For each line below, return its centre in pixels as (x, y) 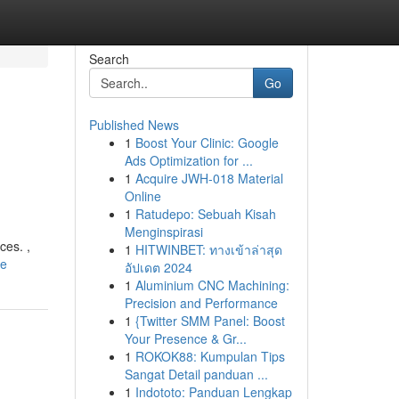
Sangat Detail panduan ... (196, 374)
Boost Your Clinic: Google (207, 142)
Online (142, 196)
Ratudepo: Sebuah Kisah (205, 214)
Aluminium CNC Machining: (212, 285)
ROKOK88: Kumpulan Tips (210, 356)
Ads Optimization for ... (188, 160)
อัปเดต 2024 (158, 267)
